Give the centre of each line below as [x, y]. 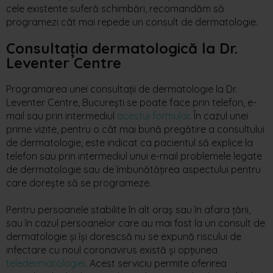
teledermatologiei [46, 263]
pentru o [81, 129]
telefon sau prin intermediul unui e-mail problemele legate [134, 156]
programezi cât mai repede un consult [94, 22]
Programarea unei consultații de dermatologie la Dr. [122, 89]
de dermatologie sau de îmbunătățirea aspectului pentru [133, 169]
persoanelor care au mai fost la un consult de [162, 223]
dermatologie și [42, 236]
